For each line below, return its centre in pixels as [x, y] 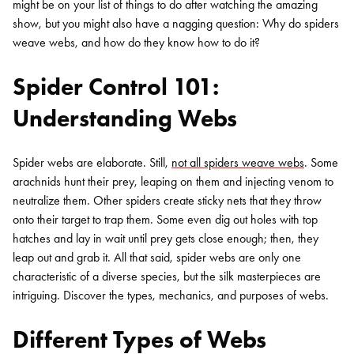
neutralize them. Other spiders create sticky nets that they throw [167, 200]
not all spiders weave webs [238, 162]
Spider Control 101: [116, 87]
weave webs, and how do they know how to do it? [136, 42]
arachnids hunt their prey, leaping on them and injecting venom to [173, 181]
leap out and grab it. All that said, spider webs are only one [157, 257]
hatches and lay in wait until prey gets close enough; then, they [166, 238]
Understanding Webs [125, 118]
